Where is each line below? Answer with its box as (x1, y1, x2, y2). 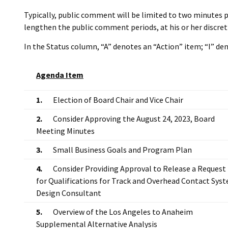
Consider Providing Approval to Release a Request (53, 163, 226, 174)
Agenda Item (36, 69, 83, 80)
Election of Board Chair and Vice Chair (53, 94, 183, 105)
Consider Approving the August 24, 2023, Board (53, 113, 215, 124)
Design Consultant (36, 187, 101, 198)
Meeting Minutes (36, 125, 95, 136)
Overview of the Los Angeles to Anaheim (53, 206, 193, 217)
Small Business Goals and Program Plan (53, 144, 192, 155)
